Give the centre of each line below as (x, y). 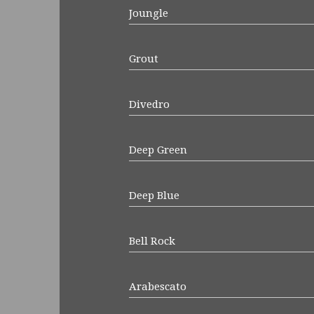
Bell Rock (152, 241)
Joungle (148, 13)
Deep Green (158, 150)
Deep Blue (154, 195)
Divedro (149, 104)
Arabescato (157, 286)
